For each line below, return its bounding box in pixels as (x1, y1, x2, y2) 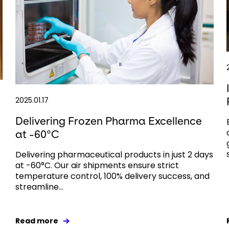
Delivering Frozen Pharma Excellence (15, 114, 202, 127)
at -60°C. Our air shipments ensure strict (15, 159, 179, 171)
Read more (15, 215, 58, 226)
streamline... (15, 180, 63, 193)
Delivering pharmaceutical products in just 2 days (15, 148, 213, 161)
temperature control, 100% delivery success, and (15, 170, 210, 182)
